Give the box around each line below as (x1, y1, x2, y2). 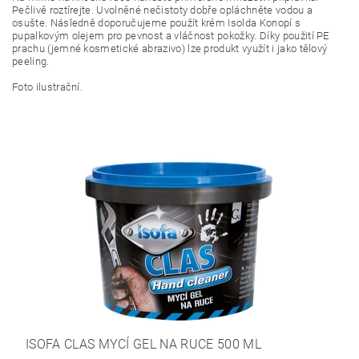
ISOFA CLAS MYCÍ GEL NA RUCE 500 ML (26, 337, 261, 353)
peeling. (12, 55, 50, 68)
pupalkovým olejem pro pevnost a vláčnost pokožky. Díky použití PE (12, 30, 329, 42)
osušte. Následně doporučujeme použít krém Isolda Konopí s (12, 17, 301, 30)
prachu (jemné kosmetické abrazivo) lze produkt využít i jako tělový (12, 42, 328, 55)
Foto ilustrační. (12, 81, 83, 94)
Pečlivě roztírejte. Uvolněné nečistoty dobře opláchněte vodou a (12, 4, 313, 17)
